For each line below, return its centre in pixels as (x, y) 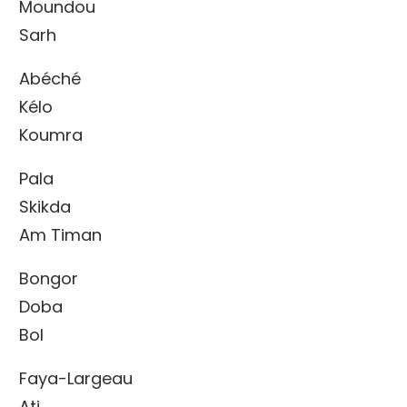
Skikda (45, 206)
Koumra (51, 134)
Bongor (49, 278)
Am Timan (60, 234)
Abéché (50, 78)
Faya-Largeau (76, 378)
